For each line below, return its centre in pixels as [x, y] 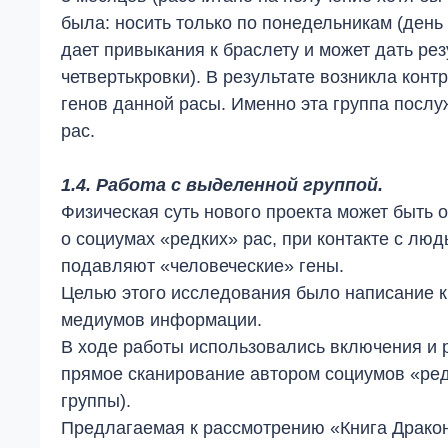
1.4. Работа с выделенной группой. [222, 185]
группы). [98, 401]
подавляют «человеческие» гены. [205, 266]
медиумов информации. [164, 320]
